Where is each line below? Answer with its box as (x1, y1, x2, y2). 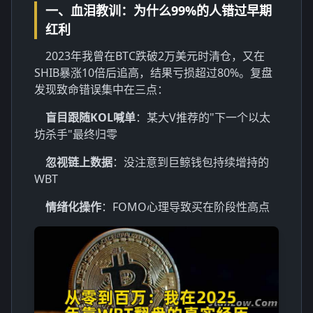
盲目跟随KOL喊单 (45, 110, 136, 125)
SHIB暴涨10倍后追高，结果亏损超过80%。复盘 (34, 65, 272, 80)
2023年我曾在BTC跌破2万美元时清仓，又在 (45, 48, 265, 64)
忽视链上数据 (45, 154, 112, 170)
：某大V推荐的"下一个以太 (136, 110, 270, 125)
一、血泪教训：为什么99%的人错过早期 (45, 2, 272, 19)
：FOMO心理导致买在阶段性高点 (101, 199, 270, 214)
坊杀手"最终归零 (34, 126, 117, 142)
